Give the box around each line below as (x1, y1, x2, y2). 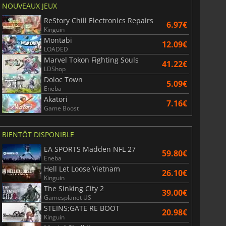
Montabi (43, 35, 72, 45)
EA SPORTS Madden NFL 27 (43, 144, 136, 154)
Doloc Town (43, 75, 83, 85)
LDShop (43, 65, 66, 74)
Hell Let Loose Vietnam (43, 164, 120, 174)
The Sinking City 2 (43, 184, 104, 194)
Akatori (43, 94, 68, 104)
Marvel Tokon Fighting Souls (43, 55, 139, 65)
